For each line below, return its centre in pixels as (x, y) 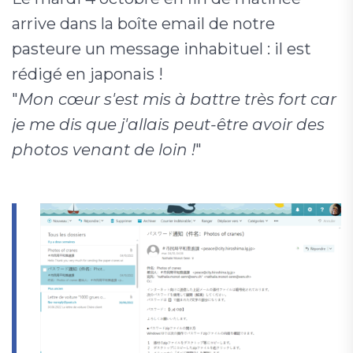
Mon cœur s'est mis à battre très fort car (177, 99)
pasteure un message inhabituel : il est (162, 49)
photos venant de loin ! (104, 150)
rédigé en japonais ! (87, 74)
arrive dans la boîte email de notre (143, 24)
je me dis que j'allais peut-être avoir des (168, 124)
